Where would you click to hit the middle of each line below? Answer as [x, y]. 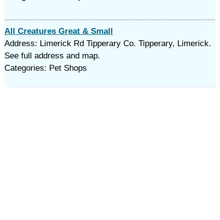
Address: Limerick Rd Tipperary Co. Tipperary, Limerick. [108, 43]
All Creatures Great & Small [58, 31]
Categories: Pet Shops [45, 68]
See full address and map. [52, 56]
